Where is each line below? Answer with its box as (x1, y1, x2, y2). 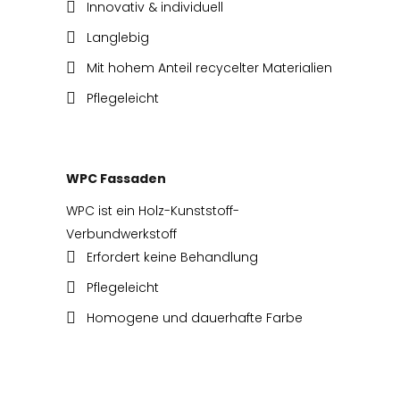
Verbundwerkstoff (66, 225, 177, 244)
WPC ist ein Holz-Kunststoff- (66, 202, 239, 221)
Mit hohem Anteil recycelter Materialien (87, 59, 332, 78)
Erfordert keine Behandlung (87, 248, 258, 267)
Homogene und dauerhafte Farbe (87, 309, 303, 328)
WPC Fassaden (66, 170, 166, 188)
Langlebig (87, 29, 149, 47)
